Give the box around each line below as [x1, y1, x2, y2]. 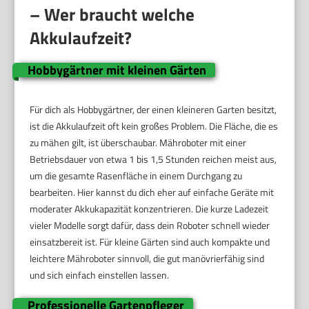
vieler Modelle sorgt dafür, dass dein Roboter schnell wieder [30, 217, 270, 232]
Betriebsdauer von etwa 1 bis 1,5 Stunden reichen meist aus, [30, 151, 277, 166]
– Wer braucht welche [30, 1, 195, 28]
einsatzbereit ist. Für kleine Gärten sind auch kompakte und [30, 234, 270, 249]
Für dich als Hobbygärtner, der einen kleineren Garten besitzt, [30, 101, 277, 117]
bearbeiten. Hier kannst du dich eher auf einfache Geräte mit [30, 184, 275, 199]
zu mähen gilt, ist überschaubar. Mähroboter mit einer [30, 134, 247, 150]
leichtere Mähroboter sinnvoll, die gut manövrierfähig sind [30, 250, 265, 266]
